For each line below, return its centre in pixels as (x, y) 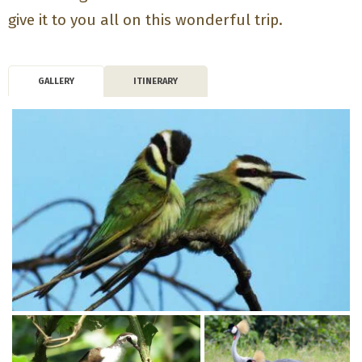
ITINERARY (156, 81)
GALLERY (57, 81)
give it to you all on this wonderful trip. (146, 19)
